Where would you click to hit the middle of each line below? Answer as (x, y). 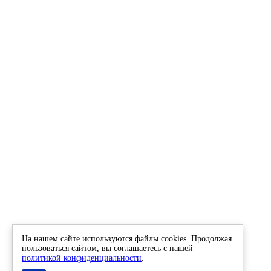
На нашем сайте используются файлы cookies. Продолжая (127, 239)
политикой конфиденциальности (82, 258)
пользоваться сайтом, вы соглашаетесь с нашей (107, 248)
